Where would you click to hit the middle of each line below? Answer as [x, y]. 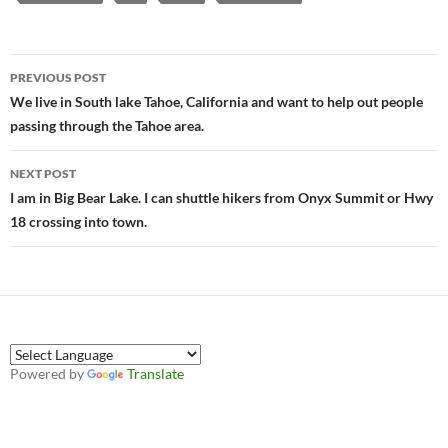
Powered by [48, 374]
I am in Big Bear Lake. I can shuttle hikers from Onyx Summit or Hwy [221, 198]
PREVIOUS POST [58, 78]
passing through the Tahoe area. [107, 126]
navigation [71, 105]
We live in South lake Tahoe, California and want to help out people [216, 102]
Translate [155, 374]
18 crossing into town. [78, 222]
